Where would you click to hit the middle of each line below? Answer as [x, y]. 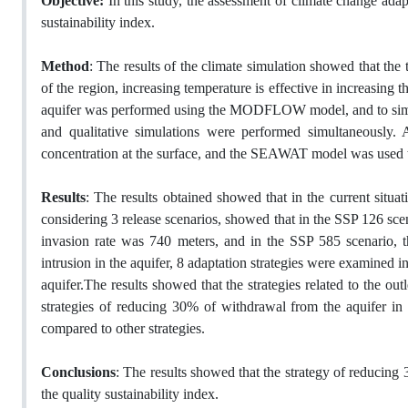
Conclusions [78, 372]
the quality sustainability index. [132, 394]
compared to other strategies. [123, 329]
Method [65, 66]
